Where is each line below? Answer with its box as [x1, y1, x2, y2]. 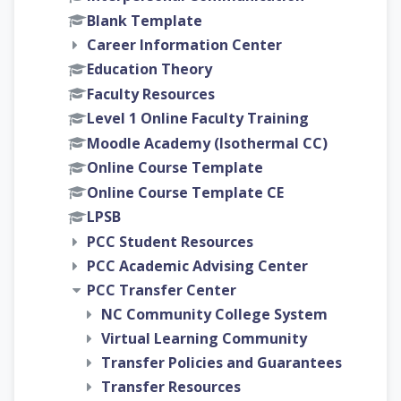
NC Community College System [101, 303, 328, 324]
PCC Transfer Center [87, 279, 236, 300]
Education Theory [87, 59, 212, 80]
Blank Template [87, 10, 202, 30]
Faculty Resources [87, 83, 215, 104]
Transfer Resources [101, 376, 241, 397]
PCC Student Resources [87, 231, 253, 252]
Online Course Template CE [87, 182, 284, 202]
